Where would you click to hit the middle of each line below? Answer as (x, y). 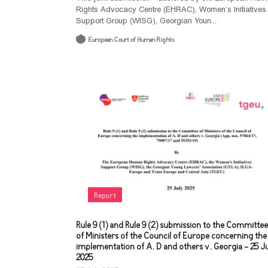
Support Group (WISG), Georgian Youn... (146, 21)
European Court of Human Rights (131, 40)
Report (105, 196)
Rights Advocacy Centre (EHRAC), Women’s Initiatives (171, 9)
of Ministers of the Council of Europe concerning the (171, 237)
